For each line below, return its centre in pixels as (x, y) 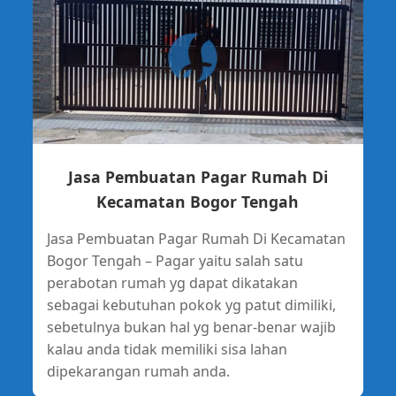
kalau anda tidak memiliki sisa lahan (167, 349)
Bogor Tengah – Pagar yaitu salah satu (175, 260)
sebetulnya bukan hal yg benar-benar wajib (191, 327)
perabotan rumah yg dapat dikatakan (172, 282)
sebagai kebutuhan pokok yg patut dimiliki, (191, 305)
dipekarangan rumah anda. (138, 371)
